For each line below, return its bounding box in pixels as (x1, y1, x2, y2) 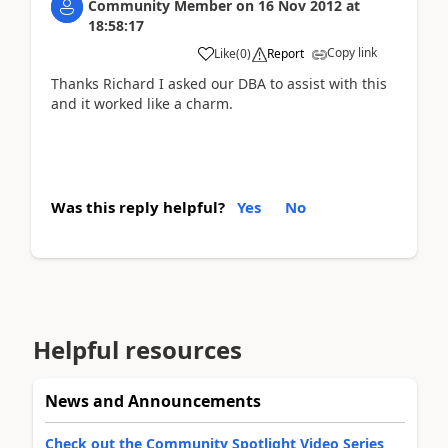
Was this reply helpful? (51, 197, 225, 217)
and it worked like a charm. (51, 93, 233, 113)
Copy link (327, 43, 377, 61)
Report (267, 44, 304, 62)
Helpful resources (33, 332, 242, 366)
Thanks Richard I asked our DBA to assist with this (51, 73, 387, 93)
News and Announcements (45, 389, 261, 412)
